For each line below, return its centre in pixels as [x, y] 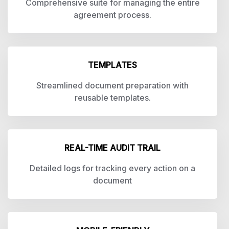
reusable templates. [112, 98]
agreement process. [112, 15]
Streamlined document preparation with [112, 85]
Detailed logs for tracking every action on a [112, 168]
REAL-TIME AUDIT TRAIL [112, 148]
